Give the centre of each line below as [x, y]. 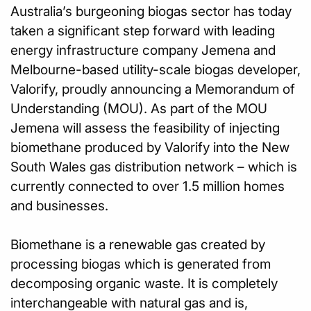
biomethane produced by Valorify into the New [150, 147]
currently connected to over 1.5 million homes [148, 186]
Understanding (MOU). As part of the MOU [139, 108]
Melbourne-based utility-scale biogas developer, [155, 69]
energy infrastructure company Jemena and [143, 50]
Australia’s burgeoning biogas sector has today [151, 11]
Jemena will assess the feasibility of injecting [145, 128]
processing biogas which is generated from [141, 264]
